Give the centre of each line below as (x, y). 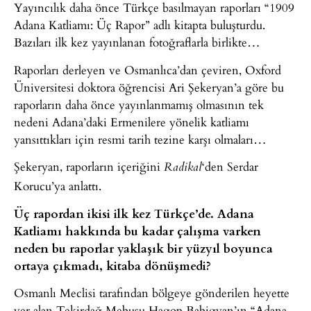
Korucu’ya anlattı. (58, 186)
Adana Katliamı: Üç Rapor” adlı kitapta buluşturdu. (140, 25)
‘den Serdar (230, 167)
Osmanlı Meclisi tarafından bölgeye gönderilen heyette (152, 292)
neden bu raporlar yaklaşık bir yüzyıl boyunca (143, 247)
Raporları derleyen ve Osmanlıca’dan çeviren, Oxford (148, 69)
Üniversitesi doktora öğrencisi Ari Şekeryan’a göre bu (149, 87)
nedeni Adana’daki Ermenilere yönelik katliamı (132, 121)
